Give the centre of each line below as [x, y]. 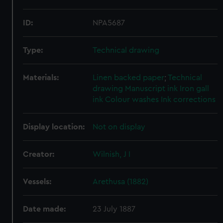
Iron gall [195, 89]
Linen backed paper [129, 78]
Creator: [39, 154]
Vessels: [37, 182]
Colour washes [132, 100]
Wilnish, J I [112, 154]
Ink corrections [188, 100]
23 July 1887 [114, 209]
